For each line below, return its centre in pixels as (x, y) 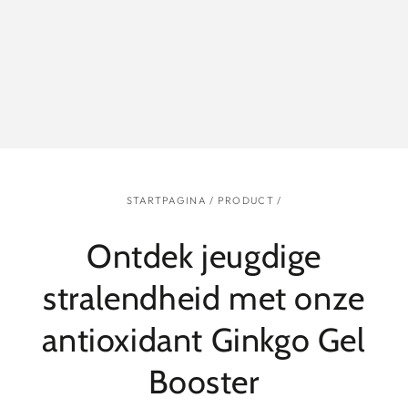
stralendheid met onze (204, 298)
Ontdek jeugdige (204, 256)
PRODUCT (245, 201)
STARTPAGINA (166, 201)
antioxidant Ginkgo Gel (204, 340)
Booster (204, 382)
